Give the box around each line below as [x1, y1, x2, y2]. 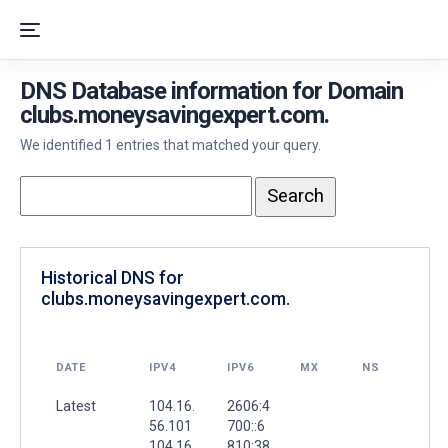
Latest [56, 397, 96, 414]
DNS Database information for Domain [20, 77, 403, 105]
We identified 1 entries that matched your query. [20, 137, 321, 153]
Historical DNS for [41, 267, 184, 288]
